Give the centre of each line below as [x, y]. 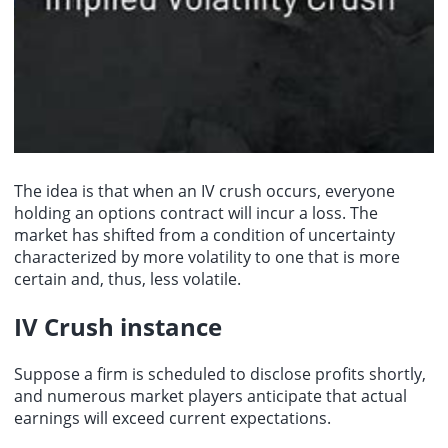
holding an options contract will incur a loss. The [196, 213]
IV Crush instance [118, 327]
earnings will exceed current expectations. [172, 417]
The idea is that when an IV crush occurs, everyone [204, 191]
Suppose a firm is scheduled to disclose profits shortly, [220, 373]
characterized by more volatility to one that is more [207, 257]
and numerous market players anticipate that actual [210, 395]
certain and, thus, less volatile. [127, 279]
